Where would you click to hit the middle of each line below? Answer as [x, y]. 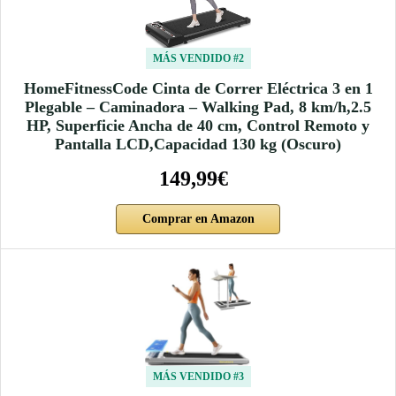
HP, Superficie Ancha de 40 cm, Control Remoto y [198, 125]
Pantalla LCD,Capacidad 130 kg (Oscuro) [198, 144]
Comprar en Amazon [198, 218]
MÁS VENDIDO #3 [198, 376]
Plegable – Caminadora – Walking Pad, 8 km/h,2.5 [198, 107]
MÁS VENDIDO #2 [198, 58]
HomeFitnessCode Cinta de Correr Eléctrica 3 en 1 [198, 88]
